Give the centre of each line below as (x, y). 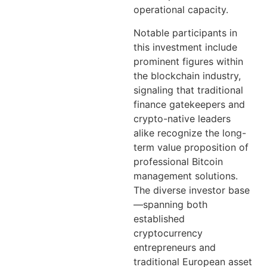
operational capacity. (181, 10)
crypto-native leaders (182, 118)
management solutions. (186, 176)
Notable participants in (185, 32)
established (159, 218)
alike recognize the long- (190, 133)
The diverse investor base (192, 190)
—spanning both (170, 204)
